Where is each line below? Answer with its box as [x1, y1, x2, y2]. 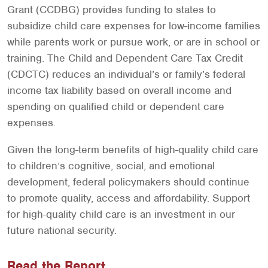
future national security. [7, 224, 117, 237]
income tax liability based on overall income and [7, 84, 232, 97]
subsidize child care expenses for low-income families [7, 19, 260, 32]
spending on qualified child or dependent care [7, 100, 224, 113]
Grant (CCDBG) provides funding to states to [7, 3, 216, 16]
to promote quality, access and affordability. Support [7, 191, 250, 205]
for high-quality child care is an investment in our [7, 208, 235, 221]
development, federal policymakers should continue [7, 175, 249, 188]
